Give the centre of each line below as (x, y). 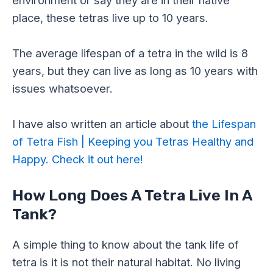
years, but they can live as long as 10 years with (135, 70)
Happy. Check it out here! (78, 159)
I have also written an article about (102, 123)
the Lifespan (224, 123)
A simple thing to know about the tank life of (126, 245)
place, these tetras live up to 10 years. (110, 17)
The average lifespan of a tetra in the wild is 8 (130, 53)
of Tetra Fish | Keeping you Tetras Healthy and (133, 141)
